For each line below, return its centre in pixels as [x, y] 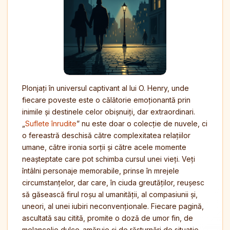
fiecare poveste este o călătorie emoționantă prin [106, 100]
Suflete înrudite [51, 123]
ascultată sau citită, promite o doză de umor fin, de [108, 218]
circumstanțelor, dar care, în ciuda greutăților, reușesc [113, 183]
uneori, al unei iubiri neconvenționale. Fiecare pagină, [113, 206]
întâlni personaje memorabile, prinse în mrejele [101, 171]
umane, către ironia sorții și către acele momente [104, 147]
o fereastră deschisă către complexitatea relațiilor [106, 135]
